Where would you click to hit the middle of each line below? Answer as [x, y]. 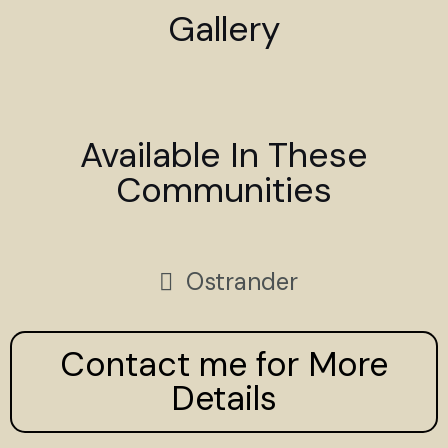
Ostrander [241, 281]
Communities [224, 190]
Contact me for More [224, 365]
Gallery [224, 28]
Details [224, 399]
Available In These [224, 155]
